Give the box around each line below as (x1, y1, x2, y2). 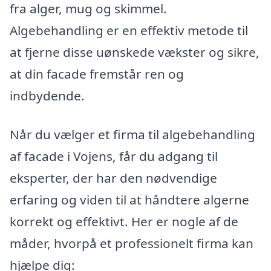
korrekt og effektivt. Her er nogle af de (10, 212, 238, 230)
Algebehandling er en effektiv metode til (10, 21, 248, 39)
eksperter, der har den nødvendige (10, 169, 217, 186)
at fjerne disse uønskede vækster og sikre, (10, 43, 260, 60)
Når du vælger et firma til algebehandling (10, 125, 255, 143)
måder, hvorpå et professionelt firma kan (10, 234, 253, 252)
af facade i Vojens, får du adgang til (10, 147, 218, 165)
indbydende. (10, 87, 85, 104)
